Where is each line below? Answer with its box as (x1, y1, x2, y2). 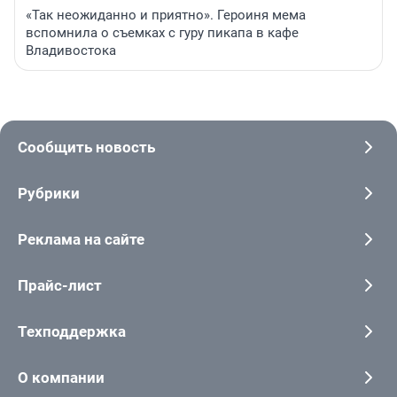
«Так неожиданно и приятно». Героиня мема (26, 7, 306, 24)
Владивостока (26, 43, 116, 59)
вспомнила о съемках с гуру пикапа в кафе (26, 25, 299, 42)
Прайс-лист (18, 276, 102, 295)
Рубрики (18, 184, 80, 203)
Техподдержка (18, 323, 126, 341)
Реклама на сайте (18, 230, 144, 249)
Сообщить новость (18, 138, 155, 157)
